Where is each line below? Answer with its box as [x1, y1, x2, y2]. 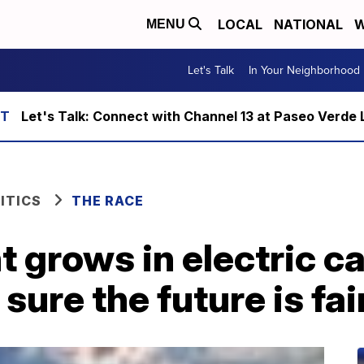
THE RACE [71, 193, 147, 209]
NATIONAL [274, 16, 343, 32]
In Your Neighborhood [249, 62, 360, 79]
